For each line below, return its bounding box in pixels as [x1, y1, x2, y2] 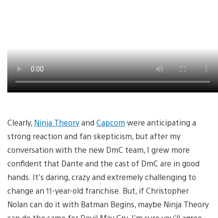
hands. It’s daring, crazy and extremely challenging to [7, 171, 196, 182]
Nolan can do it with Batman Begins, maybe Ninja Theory [7, 199, 209, 209]
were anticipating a [125, 117, 196, 127]
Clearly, [7, 117, 34, 127]
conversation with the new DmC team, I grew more [7, 144, 190, 155]
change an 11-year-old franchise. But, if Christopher [7, 185, 189, 196]
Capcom [96, 117, 125, 127]
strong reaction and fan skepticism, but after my [7, 130, 181, 141]
